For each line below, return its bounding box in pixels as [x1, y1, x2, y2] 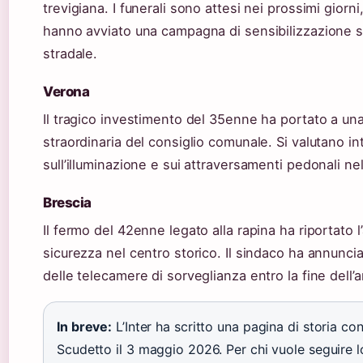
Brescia [43, 194, 92, 211]
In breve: [57, 318, 113, 335]
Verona [43, 83, 90, 100]
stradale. [43, 45, 98, 62]
